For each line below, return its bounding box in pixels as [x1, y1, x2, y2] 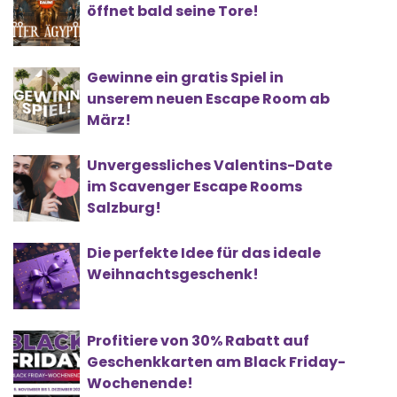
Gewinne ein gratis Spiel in [87, 67, 284, 89]
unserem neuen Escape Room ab [87, 89, 330, 110]
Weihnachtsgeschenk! [87, 264, 259, 285]
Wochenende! [87, 373, 193, 394]
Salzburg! [87, 198, 161, 219]
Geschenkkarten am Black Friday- [87, 352, 346, 373]
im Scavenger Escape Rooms [87, 176, 302, 198]
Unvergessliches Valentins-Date [87, 155, 332, 176]
